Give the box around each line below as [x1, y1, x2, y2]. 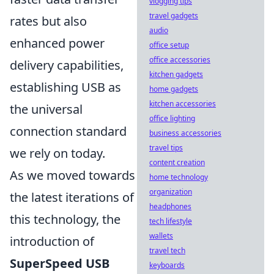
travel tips [149, 143, 183, 153]
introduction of [10, 233, 94, 250]
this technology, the [10, 211, 120, 228]
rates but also [10, 13, 87, 29]
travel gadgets [149, 10, 198, 21]
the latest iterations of [10, 189, 134, 206]
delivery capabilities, [10, 57, 124, 73]
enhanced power [10, 35, 105, 51]
